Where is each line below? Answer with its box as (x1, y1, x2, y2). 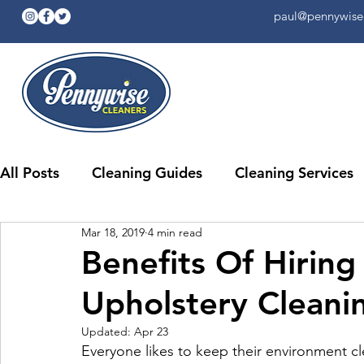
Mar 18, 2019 (81, 224, 145, 240)
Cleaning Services (235, 163, 353, 182)
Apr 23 (134, 324, 168, 339)
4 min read (148, 224, 202, 240)
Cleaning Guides (92, 163, 202, 182)
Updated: (81, 324, 134, 339)
